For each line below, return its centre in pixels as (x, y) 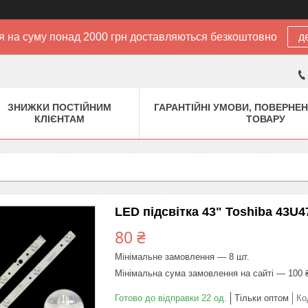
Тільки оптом (262, 298)
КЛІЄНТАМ (59, 119)
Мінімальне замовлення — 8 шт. (182, 256)
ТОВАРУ (266, 119)
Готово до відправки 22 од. (171, 298)
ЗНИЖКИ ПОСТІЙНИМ (59, 107)
